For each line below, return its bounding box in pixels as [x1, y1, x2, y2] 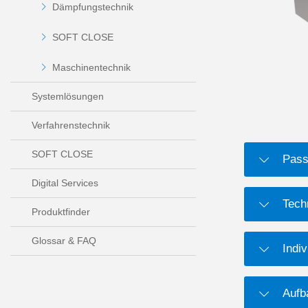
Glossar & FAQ [32, 235, 96, 246]
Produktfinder [32, 206, 90, 217]
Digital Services [32, 177, 98, 188]
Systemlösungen [32, 91, 104, 102]
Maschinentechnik [52, 62, 131, 73]
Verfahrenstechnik [32, 120, 110, 131]
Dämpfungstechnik [52, 1, 133, 12]
